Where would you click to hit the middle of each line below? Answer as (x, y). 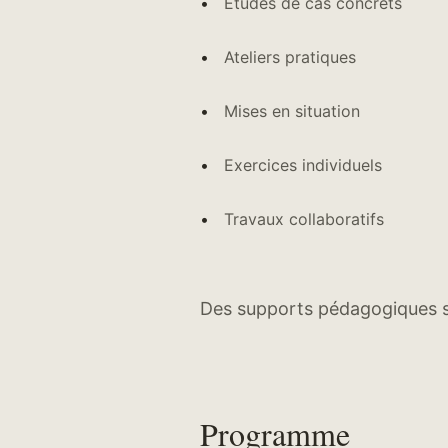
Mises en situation (292, 110)
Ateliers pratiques (290, 56)
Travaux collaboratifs (304, 218)
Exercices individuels (303, 164)
